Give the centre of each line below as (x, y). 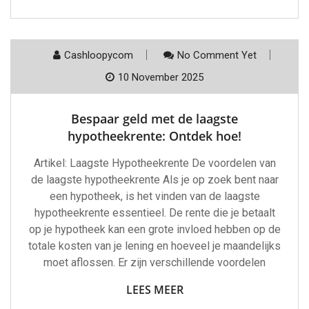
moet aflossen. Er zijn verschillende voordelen (154, 263)
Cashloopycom (98, 56)
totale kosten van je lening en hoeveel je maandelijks (154, 246)
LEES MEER (154, 290)
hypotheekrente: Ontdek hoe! (154, 136)
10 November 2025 (161, 78)
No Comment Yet (217, 56)
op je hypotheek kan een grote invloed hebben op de (154, 230)
